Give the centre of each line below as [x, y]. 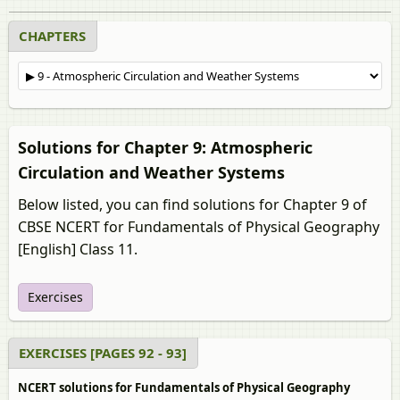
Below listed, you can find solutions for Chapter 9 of [192, 204]
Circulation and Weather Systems [151, 172]
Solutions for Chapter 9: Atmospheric [165, 147]
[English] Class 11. [78, 249]
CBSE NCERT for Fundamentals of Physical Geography [199, 227]
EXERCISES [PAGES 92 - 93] [103, 353]
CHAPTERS [52, 36]
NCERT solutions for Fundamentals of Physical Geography [184, 387]
